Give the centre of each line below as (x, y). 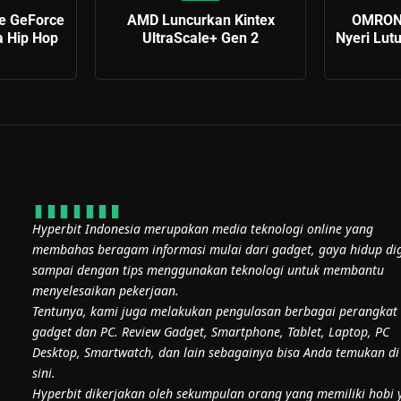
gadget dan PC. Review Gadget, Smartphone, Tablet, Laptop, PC (211, 332)
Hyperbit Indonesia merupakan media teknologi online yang (203, 229)
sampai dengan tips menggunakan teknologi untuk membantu (208, 270)
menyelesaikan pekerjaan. (106, 291)
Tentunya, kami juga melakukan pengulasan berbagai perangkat (215, 311)
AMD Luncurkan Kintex (200, 20)
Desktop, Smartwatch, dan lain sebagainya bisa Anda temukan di (216, 353)
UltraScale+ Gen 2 (200, 38)
